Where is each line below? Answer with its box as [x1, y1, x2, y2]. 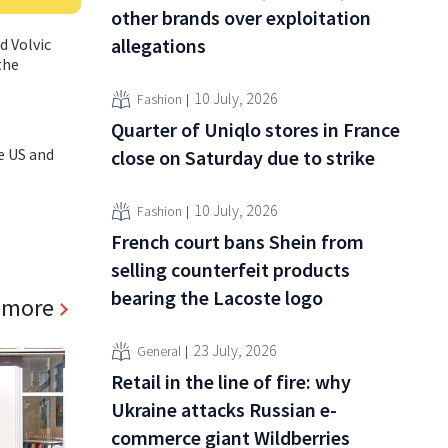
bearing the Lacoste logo [111, 284, 323, 310]
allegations [111, 32, 206, 58]
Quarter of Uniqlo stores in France [111, 116, 400, 142]
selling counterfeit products [111, 256, 350, 282]
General [137, 342, 181, 361]
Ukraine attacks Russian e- [111, 396, 337, 422]
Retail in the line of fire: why [111, 368, 351, 394]
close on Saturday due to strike [111, 144, 375, 170]
